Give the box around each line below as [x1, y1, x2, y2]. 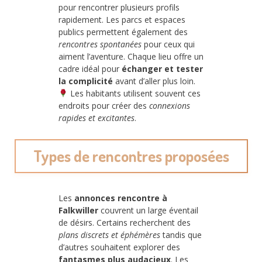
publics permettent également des [58, 26, 188, 37]
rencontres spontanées [58, 38, 142, 50]
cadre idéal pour [58, 63, 122, 74]
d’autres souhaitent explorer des [58, 242, 180, 253]
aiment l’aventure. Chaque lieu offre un [58, 50, 204, 62]
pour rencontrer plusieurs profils [58, 1, 180, 13]
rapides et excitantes [58, 112, 135, 123]
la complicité [58, 75, 113, 87]
